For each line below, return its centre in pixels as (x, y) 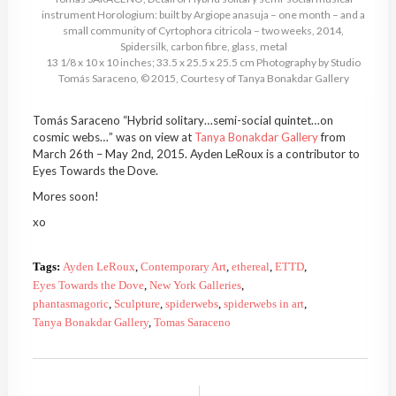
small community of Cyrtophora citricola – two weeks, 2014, (204, 31)
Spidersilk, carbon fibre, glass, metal (203, 47)
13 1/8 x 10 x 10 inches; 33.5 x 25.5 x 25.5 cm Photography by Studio (204, 63)
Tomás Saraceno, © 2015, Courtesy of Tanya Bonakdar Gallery (203, 79)
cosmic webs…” (72, 137)
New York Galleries (195, 286)
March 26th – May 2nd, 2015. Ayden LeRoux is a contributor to (196, 154)
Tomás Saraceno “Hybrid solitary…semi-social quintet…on (183, 121)
